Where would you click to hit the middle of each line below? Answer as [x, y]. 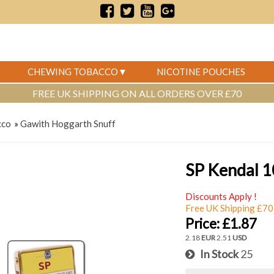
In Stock [217, 254]
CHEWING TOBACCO [73, 72]
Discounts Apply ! [221, 197]
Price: [203, 224]
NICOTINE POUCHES [201, 72]
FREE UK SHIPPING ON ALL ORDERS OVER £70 [137, 93]
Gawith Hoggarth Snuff [68, 124]
